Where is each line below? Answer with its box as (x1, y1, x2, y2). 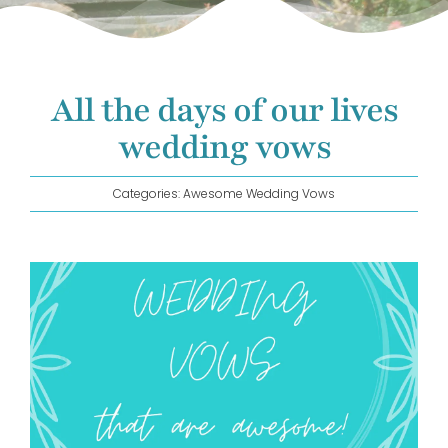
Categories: (113, 185, 183, 202)
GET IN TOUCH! (22, 51, 142, 73)
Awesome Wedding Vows (183, 185, 335, 202)
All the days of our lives (50, 88, 398, 133)
